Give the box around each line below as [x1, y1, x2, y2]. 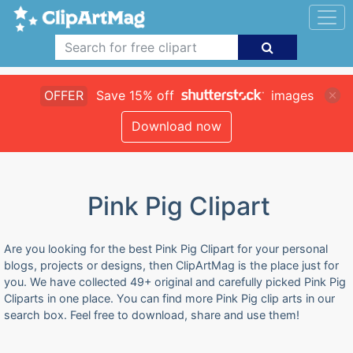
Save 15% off [91, 87, 178, 103]
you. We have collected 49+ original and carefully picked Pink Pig [4, 275, 346, 288]
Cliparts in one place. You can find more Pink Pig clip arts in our [4, 292, 335, 305]
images [266, 87, 314, 103]
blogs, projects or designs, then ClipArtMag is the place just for [4, 258, 339, 272]
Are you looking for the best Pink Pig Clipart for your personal [4, 242, 328, 255]
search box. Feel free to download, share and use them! [4, 308, 299, 321]
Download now [132, 118, 221, 134]
